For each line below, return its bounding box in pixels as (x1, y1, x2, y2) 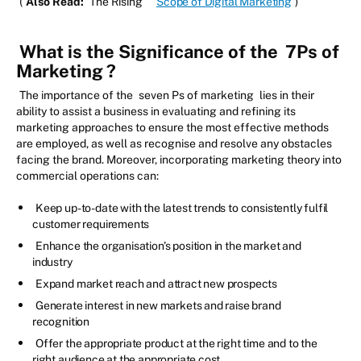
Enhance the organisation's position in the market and (35, 239, 301, 252)
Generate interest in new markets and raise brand (35, 298, 281, 312)
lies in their (257, 88, 314, 102)
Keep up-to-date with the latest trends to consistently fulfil (35, 201, 329, 214)
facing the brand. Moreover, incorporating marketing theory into (16, 152, 342, 166)
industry (32, 255, 73, 268)
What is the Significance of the (19, 40, 282, 62)
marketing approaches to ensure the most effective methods (16, 120, 329, 134)
